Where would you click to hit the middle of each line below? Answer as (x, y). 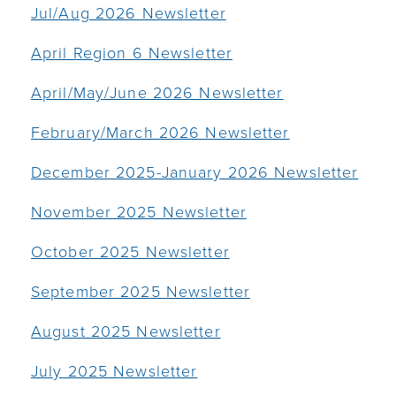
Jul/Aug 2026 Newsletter (129, 13)
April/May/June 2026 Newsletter (157, 93)
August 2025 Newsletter (126, 331)
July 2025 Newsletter (114, 371)
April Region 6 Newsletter (132, 53)
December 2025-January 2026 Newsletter (195, 172)
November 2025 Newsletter (139, 212)
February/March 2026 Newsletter (160, 133)
